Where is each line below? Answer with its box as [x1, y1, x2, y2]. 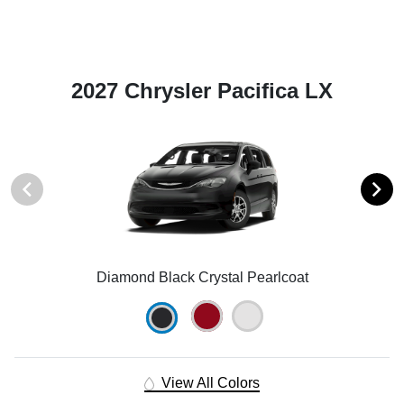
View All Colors [157, 374, 260, 390]
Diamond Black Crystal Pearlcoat [96, 269, 308, 285]
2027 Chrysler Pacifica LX [71, 78, 333, 104]
